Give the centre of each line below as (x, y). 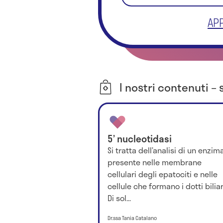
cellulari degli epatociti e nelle (163, 174)
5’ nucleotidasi (140, 139)
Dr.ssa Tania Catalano (132, 218)
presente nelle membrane (155, 162)
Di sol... (119, 198)
